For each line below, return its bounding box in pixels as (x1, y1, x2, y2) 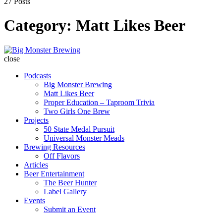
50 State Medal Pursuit (44, 124, 114, 133)
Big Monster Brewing (44, 80, 112, 89)
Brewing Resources (24, 142, 85, 151)
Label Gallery (44, 187, 87, 196)
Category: (4, 16, 76, 35)
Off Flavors (44, 151, 80, 160)
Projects (24, 115, 49, 124)
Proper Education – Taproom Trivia (44, 98, 155, 107)
